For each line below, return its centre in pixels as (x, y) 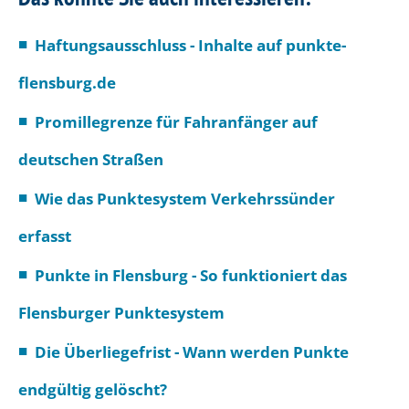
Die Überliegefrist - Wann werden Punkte (191, 351)
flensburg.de (67, 82)
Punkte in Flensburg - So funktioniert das (190, 275)
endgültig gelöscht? (93, 389)
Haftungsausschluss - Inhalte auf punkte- (190, 45)
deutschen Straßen (91, 159)
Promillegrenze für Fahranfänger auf (176, 121)
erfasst (45, 236)
